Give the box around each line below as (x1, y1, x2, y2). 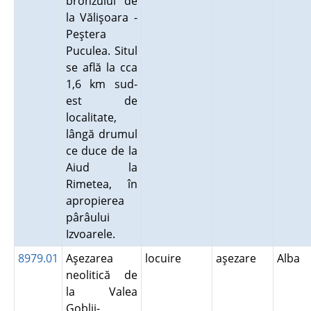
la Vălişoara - (65, 10, 137, 25)
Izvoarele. (65, 226, 121, 242)
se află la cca (65, 60, 137, 75)
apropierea (65, 193, 124, 208)
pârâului (65, 210, 110, 225)
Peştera (65, 26, 106, 42)
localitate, (65, 110, 117, 125)
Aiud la (65, 160, 137, 175)
